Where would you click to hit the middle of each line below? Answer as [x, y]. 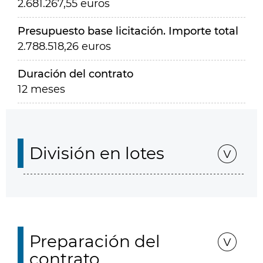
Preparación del [95, 241]
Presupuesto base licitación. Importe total [128, 31]
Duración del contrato [75, 74]
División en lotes [97, 153]
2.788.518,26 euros [64, 46]
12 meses [41, 89]
